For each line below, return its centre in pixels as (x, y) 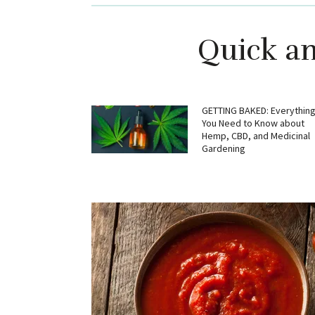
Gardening (223, 149)
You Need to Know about (253, 123)
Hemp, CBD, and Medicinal (256, 136)
